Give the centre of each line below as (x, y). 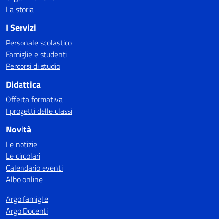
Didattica (23, 84)
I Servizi (21, 28)
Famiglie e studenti (36, 54)
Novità (19, 129)
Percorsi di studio (33, 66)
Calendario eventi (34, 168)
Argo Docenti (27, 211)
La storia (20, 9)
